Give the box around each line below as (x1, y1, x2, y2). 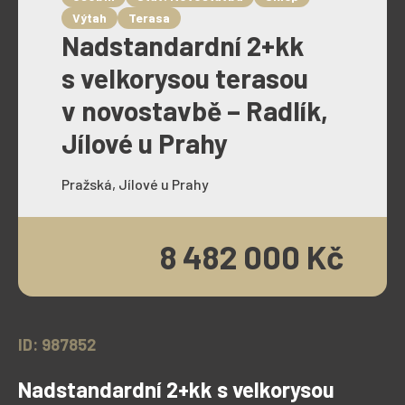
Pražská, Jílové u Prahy (61, 175, 209, 193)
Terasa (128, 10, 170, 25)
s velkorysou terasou (61, 61, 308, 94)
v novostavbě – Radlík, (61, 94, 328, 127)
